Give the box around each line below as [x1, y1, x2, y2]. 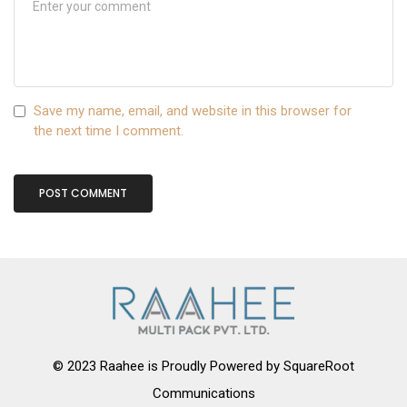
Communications [152, 385, 255, 402]
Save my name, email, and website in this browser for [34, 103, 352, 120]
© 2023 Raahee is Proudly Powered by [53, 358, 283, 375]
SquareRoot [283, 358, 354, 375]
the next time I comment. [34, 123, 184, 140]
